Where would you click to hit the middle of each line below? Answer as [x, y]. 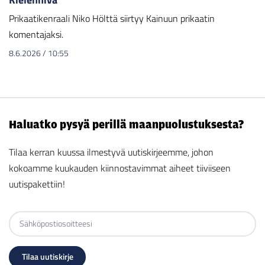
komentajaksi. [36, 35]
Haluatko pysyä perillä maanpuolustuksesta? [126, 124]
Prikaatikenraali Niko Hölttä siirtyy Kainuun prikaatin [112, 19]
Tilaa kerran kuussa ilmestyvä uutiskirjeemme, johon [111, 152]
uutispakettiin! [37, 184]
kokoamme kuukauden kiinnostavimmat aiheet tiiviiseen [120, 168]
